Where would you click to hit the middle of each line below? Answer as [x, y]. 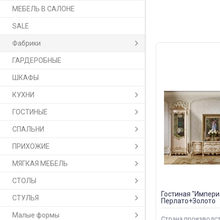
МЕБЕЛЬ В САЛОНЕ [43, 9]
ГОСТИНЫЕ [30, 112]
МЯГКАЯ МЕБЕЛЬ [40, 164]
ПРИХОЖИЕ [31, 147]
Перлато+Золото [188, 201]
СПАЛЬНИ [28, 129]
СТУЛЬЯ [26, 198]
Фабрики [27, 43]
